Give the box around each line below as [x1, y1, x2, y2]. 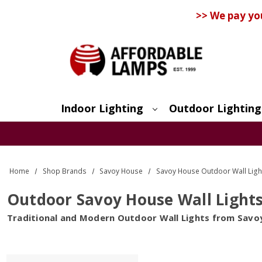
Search [78, 121, 105, 133]
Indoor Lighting [60, 101, 143, 115]
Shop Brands [42, 166, 87, 176]
